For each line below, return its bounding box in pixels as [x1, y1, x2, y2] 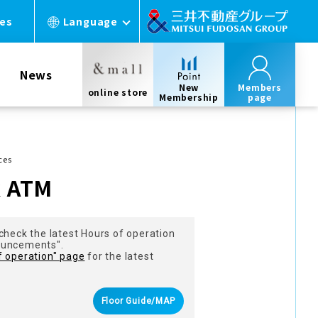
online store [87, 86, 148, 98]
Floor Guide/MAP [101, 296, 175, 306]
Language [62, 13, 118, 28]
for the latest [84, 251, 154, 262]
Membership [158, 91, 219, 103]
